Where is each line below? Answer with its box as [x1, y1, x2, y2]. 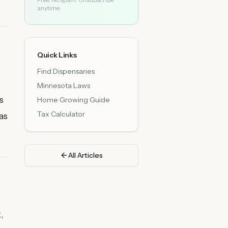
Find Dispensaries [37, 67, 95, 76]
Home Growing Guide [37, 95, 110, 104]
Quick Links [37, 50, 77, 60]
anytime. [37, 4, 61, 12]
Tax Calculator [37, 109, 85, 119]
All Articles [68, 151, 103, 160]
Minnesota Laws [37, 81, 90, 90]
